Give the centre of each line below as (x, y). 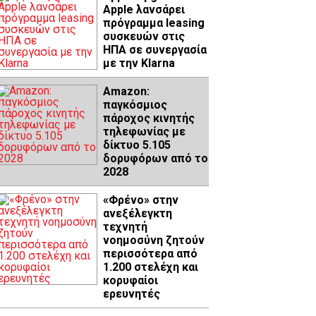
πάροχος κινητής (149, 119)
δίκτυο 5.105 (137, 145)
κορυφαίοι (130, 281)
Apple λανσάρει (144, 10)
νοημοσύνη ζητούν (154, 241)
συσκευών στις (144, 37)
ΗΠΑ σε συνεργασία (155, 50)
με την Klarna (139, 63)
